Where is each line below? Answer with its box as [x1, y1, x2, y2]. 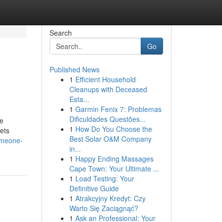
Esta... [69, 94, 89, 104]
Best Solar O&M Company [69, 134, 152, 144]
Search [49, 28, 72, 38]
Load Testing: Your [75, 173, 134, 183]
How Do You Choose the [75, 124, 152, 134]
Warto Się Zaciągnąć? [69, 203, 138, 213]
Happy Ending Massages [75, 154, 154, 164]
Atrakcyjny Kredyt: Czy [75, 193, 146, 203]
